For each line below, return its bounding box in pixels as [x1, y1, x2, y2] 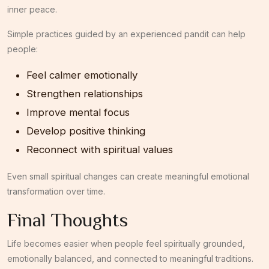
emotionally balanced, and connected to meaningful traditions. [7, 253, 253, 264]
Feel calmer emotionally [26, 68, 138, 81]
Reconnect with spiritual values [26, 143, 173, 156]
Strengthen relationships [26, 87, 143, 100]
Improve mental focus [26, 106, 130, 118]
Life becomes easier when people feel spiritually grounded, [7, 238, 245, 249]
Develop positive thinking [26, 124, 145, 137]
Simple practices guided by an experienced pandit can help [7, 28, 246, 39]
